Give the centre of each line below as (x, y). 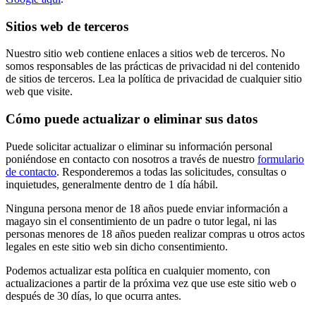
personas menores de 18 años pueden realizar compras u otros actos (155, 233)
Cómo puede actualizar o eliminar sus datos (132, 119)
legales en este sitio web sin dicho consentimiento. (117, 246)
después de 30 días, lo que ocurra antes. (93, 296)
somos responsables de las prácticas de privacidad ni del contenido (153, 66)
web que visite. (39, 92)
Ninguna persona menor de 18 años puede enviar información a (147, 208)
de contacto (31, 171)
